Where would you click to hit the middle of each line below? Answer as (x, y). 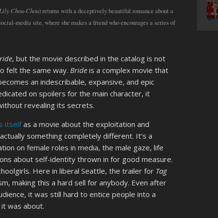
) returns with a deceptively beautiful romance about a (106, 11)
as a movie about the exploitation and (86, 124)
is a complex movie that (128, 70)
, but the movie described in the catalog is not (89, 59)
